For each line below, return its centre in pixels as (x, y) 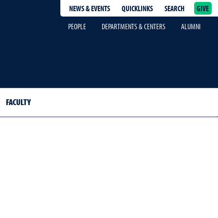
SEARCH (174, 8)
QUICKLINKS (137, 8)
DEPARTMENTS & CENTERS (134, 26)
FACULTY (18, 102)
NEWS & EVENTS (89, 8)
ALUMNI (191, 26)
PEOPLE (77, 26)
